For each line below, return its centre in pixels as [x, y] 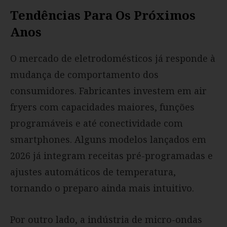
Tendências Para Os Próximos [103, 15]
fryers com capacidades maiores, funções [102, 107]
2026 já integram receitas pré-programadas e [111, 155]
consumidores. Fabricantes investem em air [108, 90]
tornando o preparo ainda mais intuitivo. [102, 188]
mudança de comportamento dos [84, 74]
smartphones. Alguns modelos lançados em [108, 139]
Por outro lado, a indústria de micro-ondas [106, 219]
